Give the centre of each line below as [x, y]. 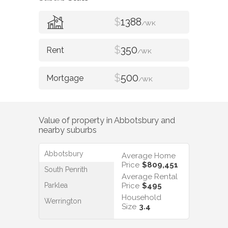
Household [141, 198]
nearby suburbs [68, 130]
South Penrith [66, 170]
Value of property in [76, 120]
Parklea [56, 186]
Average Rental [150, 177]
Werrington [63, 201]
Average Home [149, 156]
